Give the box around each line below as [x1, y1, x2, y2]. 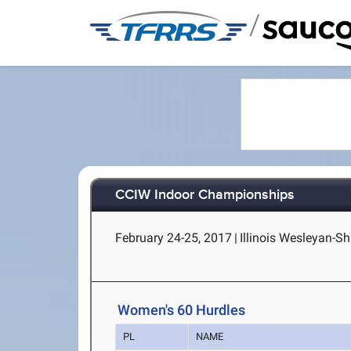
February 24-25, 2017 [115, 230, 233, 245]
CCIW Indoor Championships [115, 186, 295, 204]
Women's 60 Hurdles [118, 302, 246, 319]
